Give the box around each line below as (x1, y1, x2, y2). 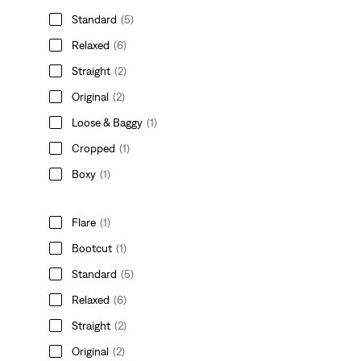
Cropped (72, 141, 116, 155)
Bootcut (72, 241, 113, 255)
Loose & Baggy (72, 115, 143, 129)
